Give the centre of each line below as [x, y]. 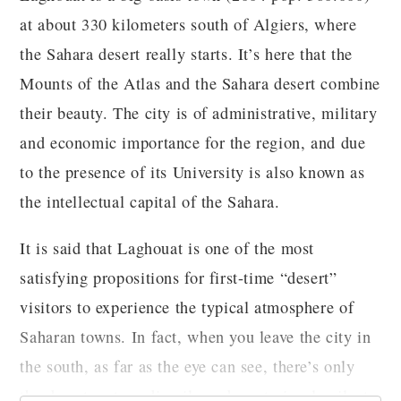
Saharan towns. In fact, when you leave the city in [196, 336]
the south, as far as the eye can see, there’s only [188, 366]
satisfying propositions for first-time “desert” [179, 277]
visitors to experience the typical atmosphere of [187, 307]
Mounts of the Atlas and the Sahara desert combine [200, 84]
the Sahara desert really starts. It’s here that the [187, 54]
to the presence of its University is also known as [192, 172]
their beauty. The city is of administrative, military [199, 113]
